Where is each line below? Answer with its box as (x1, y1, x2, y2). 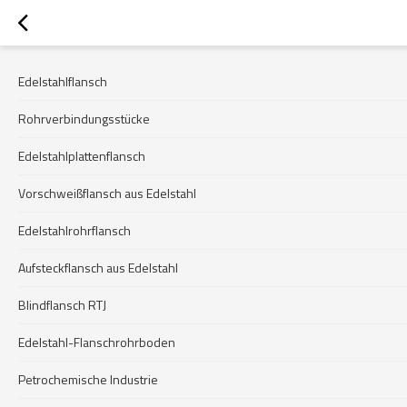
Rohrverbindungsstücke (18, 109, 150, 128)
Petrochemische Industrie (18, 370, 158, 389)
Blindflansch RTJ (18, 295, 106, 314)
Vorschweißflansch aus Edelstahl (18, 184, 196, 203)
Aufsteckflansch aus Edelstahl (18, 258, 178, 277)
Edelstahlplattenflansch (18, 146, 145, 165)
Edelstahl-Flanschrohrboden (18, 333, 175, 352)
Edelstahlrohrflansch (18, 221, 131, 240)
